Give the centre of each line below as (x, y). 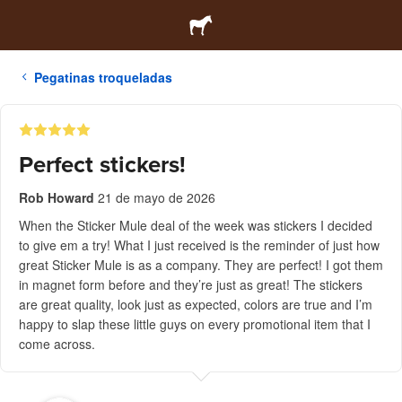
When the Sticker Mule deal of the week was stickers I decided (196, 225)
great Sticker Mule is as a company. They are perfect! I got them (201, 265)
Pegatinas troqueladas (103, 77)
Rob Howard (57, 197)
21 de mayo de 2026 (157, 197)
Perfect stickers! (102, 165)
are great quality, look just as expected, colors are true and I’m (196, 304)
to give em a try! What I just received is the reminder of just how (199, 245)
